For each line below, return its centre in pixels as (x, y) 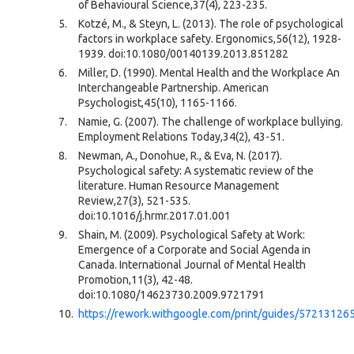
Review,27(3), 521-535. (134, 201)
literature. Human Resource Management (179, 186)
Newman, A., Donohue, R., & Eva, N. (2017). (180, 156)
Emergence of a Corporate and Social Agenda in (194, 250)
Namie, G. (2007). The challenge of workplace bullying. (211, 122)
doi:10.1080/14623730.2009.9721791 (171, 295)
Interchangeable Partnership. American (173, 88)
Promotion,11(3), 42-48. (136, 280)
